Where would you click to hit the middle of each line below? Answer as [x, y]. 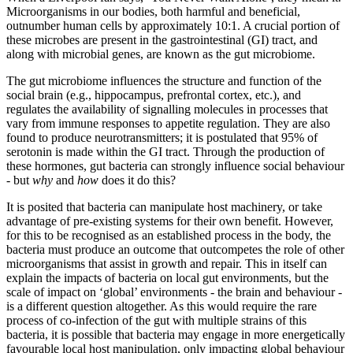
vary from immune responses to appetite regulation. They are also [168, 124]
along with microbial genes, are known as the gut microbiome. [161, 54]
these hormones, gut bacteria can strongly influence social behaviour [175, 166]
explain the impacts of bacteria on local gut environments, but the [167, 278]
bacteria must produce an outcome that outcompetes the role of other [175, 250]
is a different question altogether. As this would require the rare [162, 307]
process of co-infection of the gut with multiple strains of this [156, 321]
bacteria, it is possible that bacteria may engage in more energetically [176, 335]
